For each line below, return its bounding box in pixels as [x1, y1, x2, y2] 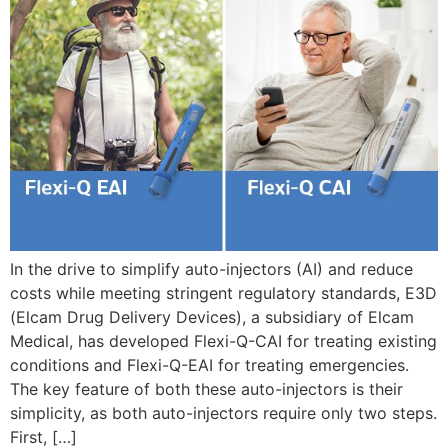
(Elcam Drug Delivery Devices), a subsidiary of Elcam [10, 306, 414, 327]
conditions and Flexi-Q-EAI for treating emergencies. [10, 354, 409, 375]
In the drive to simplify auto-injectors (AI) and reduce [10, 258, 413, 279]
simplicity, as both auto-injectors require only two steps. [10, 402, 437, 423]
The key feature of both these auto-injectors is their [10, 378, 403, 399]
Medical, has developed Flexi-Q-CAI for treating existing [10, 330, 437, 351]
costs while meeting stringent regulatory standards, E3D [10, 282, 437, 303]
